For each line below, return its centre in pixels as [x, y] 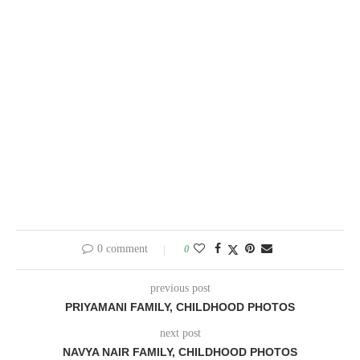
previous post [180, 288]
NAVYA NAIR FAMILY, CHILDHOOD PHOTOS [180, 352]
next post [180, 333]
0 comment [122, 248]
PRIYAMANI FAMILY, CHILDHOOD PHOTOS [180, 307]
